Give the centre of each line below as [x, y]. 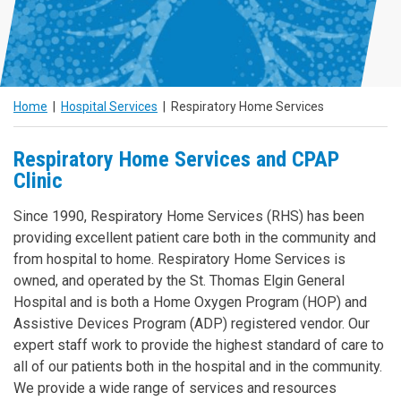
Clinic [38, 181]
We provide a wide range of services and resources [175, 388]
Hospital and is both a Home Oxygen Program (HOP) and [190, 303]
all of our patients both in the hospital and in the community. [198, 367]
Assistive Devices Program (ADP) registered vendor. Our [192, 324]
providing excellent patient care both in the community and [195, 238]
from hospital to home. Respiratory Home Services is [179, 260]
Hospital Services [109, 107]
